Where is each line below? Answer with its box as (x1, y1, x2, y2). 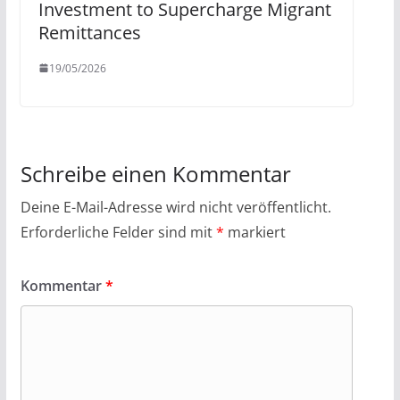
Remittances (37, 20, 141, 45)
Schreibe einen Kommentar (20, 158, 291, 188)
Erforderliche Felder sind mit (20, 221, 216, 242)
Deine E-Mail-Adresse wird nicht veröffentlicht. (20, 196, 331, 217)
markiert (223, 221, 286, 242)
